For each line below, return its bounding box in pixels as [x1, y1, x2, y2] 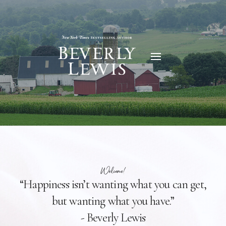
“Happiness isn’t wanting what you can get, [20, 177, 206, 192]
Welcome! [101, 163, 125, 178]
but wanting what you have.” [51, 194, 175, 209]
